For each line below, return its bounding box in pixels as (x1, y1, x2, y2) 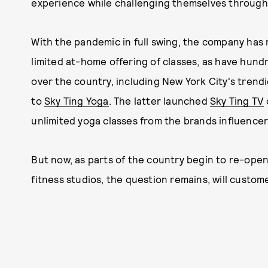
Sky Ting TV (210, 95, 264, 106)
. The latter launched (108, 95, 211, 106)
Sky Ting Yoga (44, 95, 109, 106)
